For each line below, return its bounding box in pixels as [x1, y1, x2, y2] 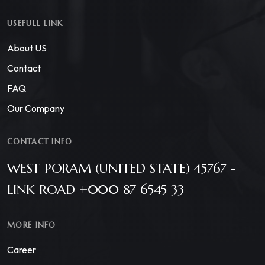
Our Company [7, 102, 64, 114]
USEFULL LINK [7, 18, 63, 28]
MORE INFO [7, 219, 56, 230]
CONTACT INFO [7, 136, 73, 147]
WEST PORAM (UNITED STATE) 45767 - [7, 160, 236, 176]
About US [7, 41, 47, 54]
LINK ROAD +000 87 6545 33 [7, 181, 184, 198]
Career [7, 243, 36, 256]
